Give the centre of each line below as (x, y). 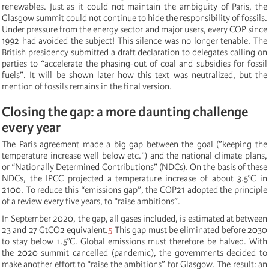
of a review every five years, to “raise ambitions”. (91, 201)
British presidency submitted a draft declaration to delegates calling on (134, 52)
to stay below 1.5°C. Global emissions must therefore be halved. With (134, 241)
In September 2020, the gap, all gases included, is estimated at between (134, 218)
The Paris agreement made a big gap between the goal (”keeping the (134, 144)
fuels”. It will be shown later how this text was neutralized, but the (134, 75)
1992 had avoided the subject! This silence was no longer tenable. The (134, 41)
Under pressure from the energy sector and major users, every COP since (134, 29)
